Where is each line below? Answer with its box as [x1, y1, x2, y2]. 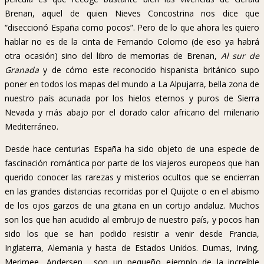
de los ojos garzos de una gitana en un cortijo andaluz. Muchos [5, 200, 259, 212]
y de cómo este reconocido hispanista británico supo [39, 64, 259, 76]
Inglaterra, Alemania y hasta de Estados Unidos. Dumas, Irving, [5, 242, 259, 254]
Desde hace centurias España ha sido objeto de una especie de [5, 143, 259, 155]
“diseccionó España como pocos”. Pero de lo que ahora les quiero [5, 22, 259, 34]
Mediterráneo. [5, 121, 58, 133]
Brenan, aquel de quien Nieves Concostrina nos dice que [5, 8, 259, 19]
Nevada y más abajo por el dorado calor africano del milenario [5, 107, 259, 118]
